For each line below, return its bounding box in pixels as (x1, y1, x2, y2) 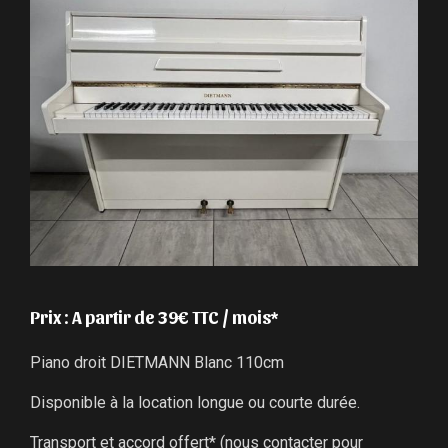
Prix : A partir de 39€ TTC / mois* (29, 305, 279, 327)
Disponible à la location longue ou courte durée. (29, 392, 364, 412)
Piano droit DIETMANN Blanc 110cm (29, 352, 284, 372)
